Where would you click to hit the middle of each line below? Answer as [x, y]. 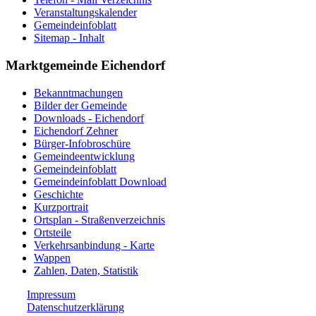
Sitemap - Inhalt [69, 38]
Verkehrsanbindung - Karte [94, 245]
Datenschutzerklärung [75, 307]
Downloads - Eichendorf [89, 118]
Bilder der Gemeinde [80, 105]
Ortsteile [53, 232]
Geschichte [59, 194]
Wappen [52, 257]
